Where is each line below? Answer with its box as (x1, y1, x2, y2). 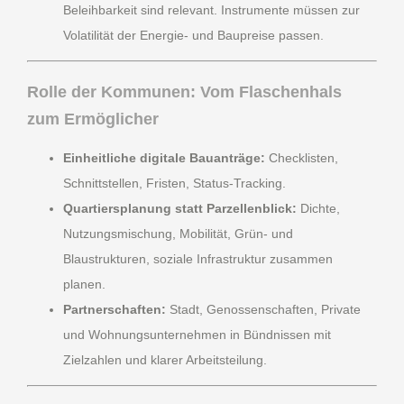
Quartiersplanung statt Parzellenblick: (63, 201, 297, 216)
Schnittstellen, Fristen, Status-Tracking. (63, 176, 286, 191)
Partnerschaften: (63, 302, 166, 317)
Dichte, (297, 201, 340, 216)
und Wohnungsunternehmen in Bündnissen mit (63, 327, 331, 343)
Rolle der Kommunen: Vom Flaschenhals (27, 83, 342, 102)
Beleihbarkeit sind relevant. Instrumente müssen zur (63, 3, 360, 18)
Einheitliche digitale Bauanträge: (63, 151, 265, 166)
